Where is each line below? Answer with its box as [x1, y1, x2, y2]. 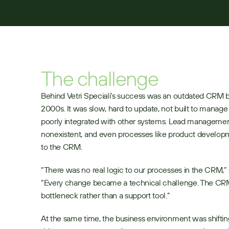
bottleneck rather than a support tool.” [41, 190, 170, 200]
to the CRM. [41, 142, 82, 152]
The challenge [41, 65, 158, 91]
